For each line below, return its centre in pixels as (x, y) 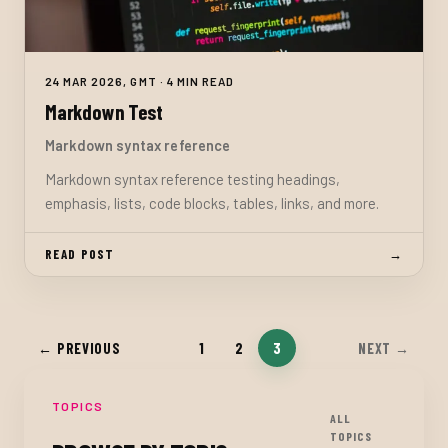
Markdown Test (104, 112)
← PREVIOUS (79, 348)
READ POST (80, 254)
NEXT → (384, 348)
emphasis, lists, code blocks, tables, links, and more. (212, 202)
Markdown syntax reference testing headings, (192, 178)
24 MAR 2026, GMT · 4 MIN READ (140, 81)
